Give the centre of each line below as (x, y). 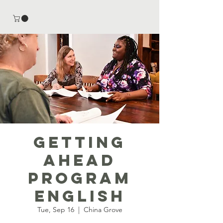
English (80, 196)
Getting (80, 142)
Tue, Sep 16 (56, 209)
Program (80, 178)
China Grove (103, 209)
